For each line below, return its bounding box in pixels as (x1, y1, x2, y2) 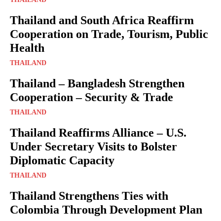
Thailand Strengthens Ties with (10, 189, 168, 202)
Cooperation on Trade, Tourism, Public (10, 27, 208, 40)
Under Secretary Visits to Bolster (10, 140, 177, 153)
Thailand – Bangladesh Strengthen (10, 76, 184, 90)
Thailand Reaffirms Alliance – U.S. (10, 126, 186, 139)
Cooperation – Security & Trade (10, 90, 173, 104)
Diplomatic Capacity (10, 153, 114, 167)
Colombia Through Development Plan (10, 203, 202, 216)
